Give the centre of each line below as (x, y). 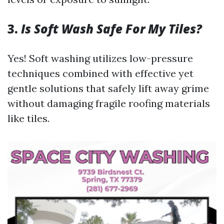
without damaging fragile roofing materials (109, 103)
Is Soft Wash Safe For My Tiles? (111, 29)
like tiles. (28, 118)
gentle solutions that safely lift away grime (108, 88)
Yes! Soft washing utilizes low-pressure (100, 58)
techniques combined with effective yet (100, 73)
